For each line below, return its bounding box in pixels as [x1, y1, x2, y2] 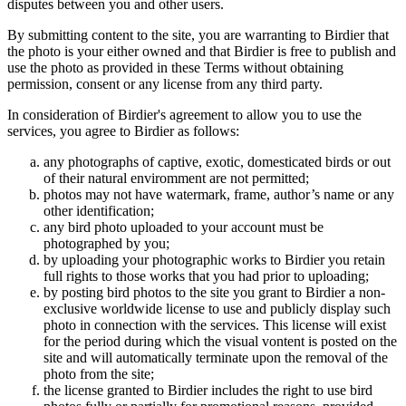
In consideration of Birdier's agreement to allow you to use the [7, 107, 362, 123]
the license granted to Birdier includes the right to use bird [43, 382, 372, 399]
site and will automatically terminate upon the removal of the [43, 350, 388, 366]
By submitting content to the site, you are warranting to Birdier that [7, 27, 389, 43]
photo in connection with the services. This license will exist [43, 317, 386, 333]
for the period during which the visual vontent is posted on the [43, 333, 397, 350]
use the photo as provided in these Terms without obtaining [7, 60, 343, 76]
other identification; [43, 203, 154, 219]
